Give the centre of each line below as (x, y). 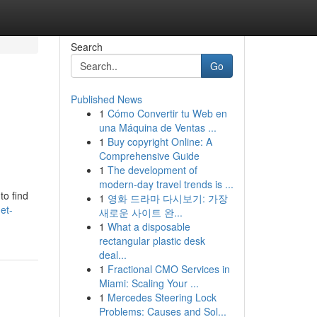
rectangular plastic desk (152, 241)
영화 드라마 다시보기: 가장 (167, 198)
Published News (106, 99)
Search (86, 47)
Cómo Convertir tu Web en (167, 113)
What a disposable (149, 226)
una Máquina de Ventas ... (157, 127)
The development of (152, 170)
